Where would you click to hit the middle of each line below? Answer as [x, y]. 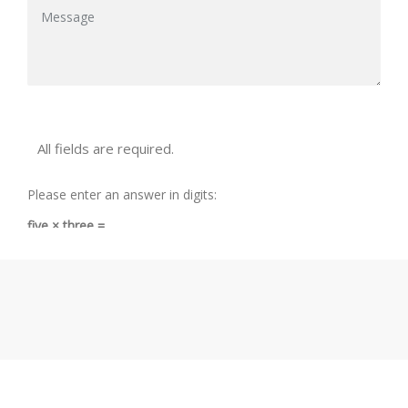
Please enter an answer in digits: [122, 194]
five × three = [66, 225]
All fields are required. [106, 148]
